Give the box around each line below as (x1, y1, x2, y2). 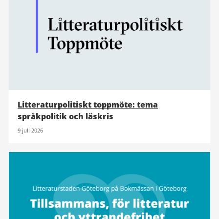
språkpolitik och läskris (18, 110, 113, 122)
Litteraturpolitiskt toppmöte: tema (18, 99, 158, 110)
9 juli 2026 (18, 126, 43, 134)
